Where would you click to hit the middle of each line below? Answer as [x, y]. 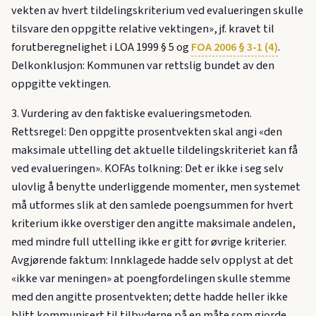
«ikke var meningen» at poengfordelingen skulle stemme [151, 279]
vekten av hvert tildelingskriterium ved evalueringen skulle [157, 11]
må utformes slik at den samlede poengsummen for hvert [152, 206]
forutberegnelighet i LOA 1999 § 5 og [101, 48]
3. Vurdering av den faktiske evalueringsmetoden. [132, 114]
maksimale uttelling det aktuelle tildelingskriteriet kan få [154, 151]
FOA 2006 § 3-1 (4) [235, 48]
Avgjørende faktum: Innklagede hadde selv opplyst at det [152, 261]
